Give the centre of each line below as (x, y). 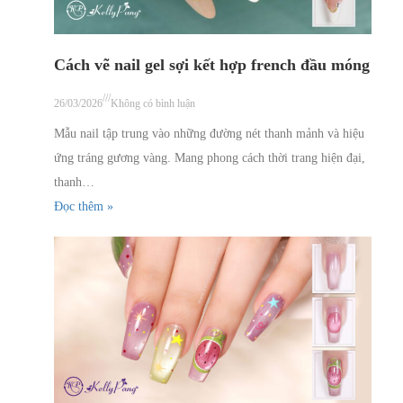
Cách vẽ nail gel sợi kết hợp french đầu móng (212, 65)
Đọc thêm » (84, 207)
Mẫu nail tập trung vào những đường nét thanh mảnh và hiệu (209, 134)
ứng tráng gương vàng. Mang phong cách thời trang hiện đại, (210, 158)
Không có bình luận (153, 104)
